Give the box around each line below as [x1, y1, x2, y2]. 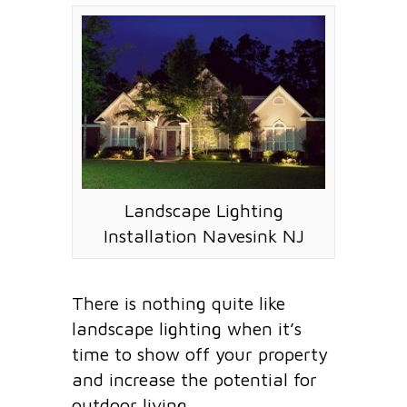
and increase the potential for [72, 369, 317, 391]
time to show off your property [72, 343, 328, 365]
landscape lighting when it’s [72, 318, 302, 340]
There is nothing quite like [72, 293, 285, 314]
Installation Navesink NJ [103, 225, 304, 247]
